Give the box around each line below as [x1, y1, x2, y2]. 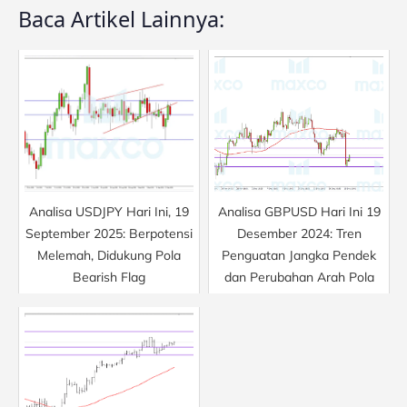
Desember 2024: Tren [236, 224, 362, 242]
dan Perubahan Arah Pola [223, 268, 374, 285]
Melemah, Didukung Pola [37, 246, 181, 263]
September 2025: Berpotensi [25, 224, 193, 242]
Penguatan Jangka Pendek [222, 246, 376, 263]
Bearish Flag [73, 268, 145, 285]
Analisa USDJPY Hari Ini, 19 [29, 203, 189, 220]
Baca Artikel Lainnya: [18, 4, 224, 34]
